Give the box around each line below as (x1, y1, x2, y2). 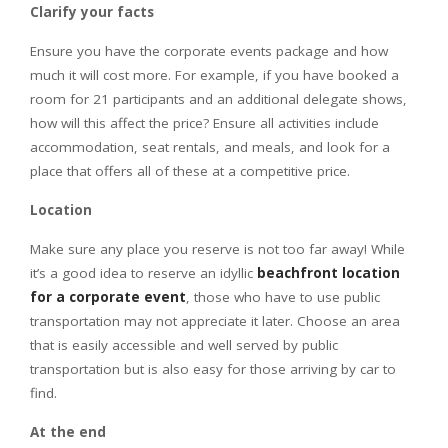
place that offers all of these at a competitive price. (30, 162, 350, 180)
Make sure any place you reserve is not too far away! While (30, 240, 405, 258)
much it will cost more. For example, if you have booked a (30, 66, 399, 84)
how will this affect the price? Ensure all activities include (30, 114, 379, 132)
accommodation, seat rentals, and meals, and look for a (30, 138, 390, 156)
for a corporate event (30, 288, 186, 306)
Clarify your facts (30, 3, 154, 21)
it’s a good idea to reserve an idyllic (30, 264, 257, 282)
